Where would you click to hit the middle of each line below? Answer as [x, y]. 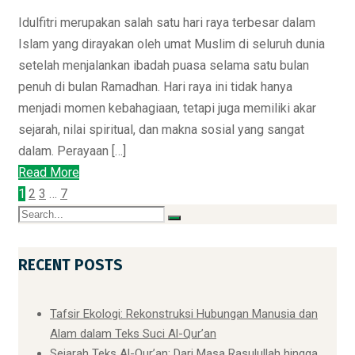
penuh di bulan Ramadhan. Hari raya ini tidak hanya [155, 87]
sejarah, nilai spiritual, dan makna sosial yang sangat [161, 130]
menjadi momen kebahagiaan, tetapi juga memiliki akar [167, 109]
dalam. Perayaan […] [72, 151]
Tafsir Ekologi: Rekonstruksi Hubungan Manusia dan [184, 314]
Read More [49, 173]
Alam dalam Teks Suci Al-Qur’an [133, 334]
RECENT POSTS [71, 265]
